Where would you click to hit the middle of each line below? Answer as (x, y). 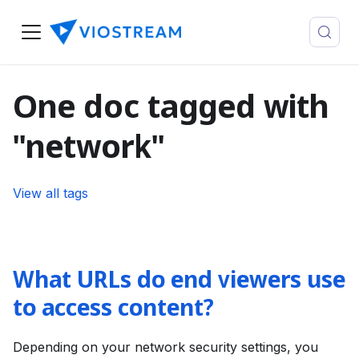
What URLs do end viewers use (179, 281)
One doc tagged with (171, 109)
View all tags (50, 193)
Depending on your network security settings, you (165, 347)
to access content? (113, 309)
